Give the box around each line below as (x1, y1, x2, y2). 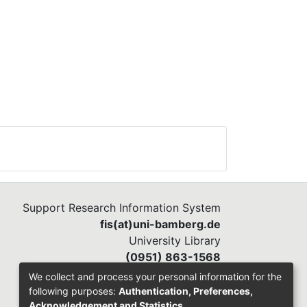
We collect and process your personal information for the (29, 270, 282, 282)
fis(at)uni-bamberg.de (100, 217, 221, 232)
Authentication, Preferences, (119, 284, 253, 297)
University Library (129, 234, 221, 248)
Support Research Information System (23, 201, 221, 215)
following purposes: (29, 284, 119, 297)
